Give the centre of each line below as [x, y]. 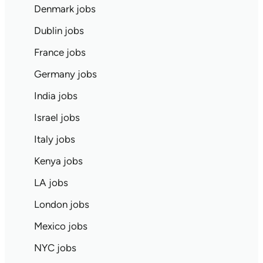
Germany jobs [65, 74]
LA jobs [51, 183]
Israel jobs [57, 117]
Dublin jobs [59, 31]
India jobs [55, 96]
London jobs [61, 204]
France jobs [60, 52]
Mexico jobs [60, 226]
